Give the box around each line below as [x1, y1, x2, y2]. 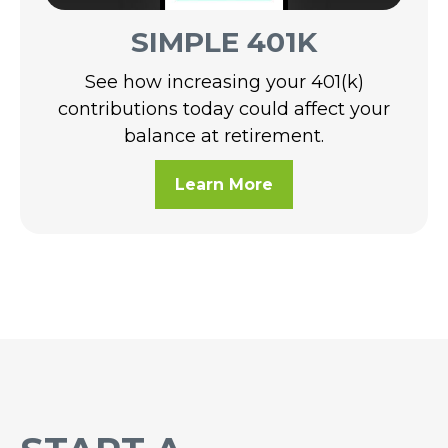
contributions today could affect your [58, 97, 390, 120]
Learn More [175, 174, 273, 194]
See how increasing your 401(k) [84, 70, 364, 93]
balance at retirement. [124, 124, 324, 147]
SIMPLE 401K [131, 24, 317, 59]
